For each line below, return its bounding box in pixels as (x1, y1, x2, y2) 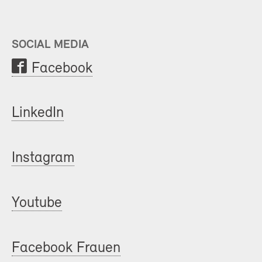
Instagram (12, 151, 74, 166)
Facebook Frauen (12, 240, 120, 256)
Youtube (12, 195, 62, 211)
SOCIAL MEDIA (12, 38, 89, 51)
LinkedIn (12, 106, 64, 121)
